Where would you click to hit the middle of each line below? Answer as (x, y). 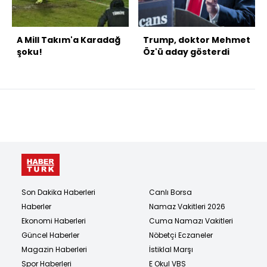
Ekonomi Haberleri (54, 221)
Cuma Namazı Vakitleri (191, 221)
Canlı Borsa (170, 193)
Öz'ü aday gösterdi (186, 52)
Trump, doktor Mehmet (197, 40)
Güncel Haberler (50, 235)
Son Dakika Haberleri (58, 193)
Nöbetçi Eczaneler (181, 235)
